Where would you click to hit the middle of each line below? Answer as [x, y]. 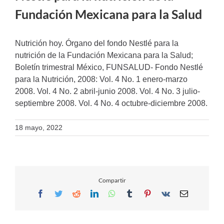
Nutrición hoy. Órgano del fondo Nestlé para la [97, 43]
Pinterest [164, 193]
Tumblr [144, 193]
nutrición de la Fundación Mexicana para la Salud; [104, 55]
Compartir [112, 180]
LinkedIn [112, 193]
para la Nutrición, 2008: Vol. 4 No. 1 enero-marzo [101, 79]
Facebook [59, 193]
